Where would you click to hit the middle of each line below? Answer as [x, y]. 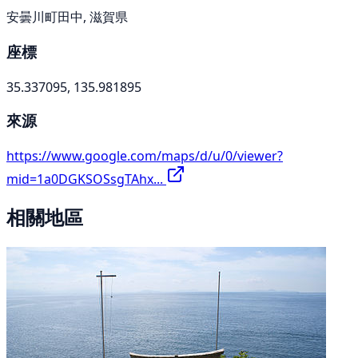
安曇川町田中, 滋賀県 [67, 17]
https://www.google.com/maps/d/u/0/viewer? [145, 156]
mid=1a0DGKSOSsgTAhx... [86, 179]
